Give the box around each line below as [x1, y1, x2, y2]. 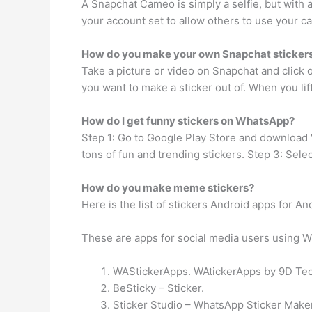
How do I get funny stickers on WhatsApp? [81, 114, 295, 127]
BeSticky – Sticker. [113, 281, 204, 295]
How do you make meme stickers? [81, 181, 254, 194]
